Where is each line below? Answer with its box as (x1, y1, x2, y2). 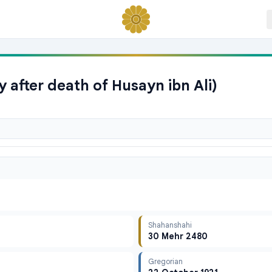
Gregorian (148, 257, 183, 266)
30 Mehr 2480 (148, 231, 208, 242)
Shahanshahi (148, 220, 192, 229)
